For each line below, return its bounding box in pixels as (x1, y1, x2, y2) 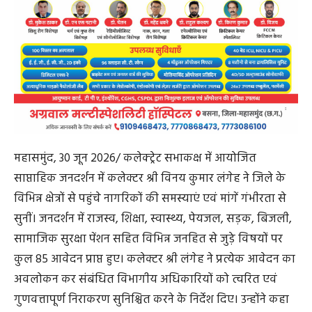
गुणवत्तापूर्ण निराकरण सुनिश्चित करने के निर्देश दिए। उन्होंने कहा (14, 290, 289, 310)
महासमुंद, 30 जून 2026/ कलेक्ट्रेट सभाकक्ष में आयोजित (14, 149, 256, 169)
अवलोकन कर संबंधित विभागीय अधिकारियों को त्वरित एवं (14, 270, 277, 290)
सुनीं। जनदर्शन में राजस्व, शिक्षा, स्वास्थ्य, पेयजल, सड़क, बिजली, (14, 210, 292, 229)
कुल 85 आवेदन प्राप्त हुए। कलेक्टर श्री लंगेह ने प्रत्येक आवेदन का (14, 250, 295, 270)
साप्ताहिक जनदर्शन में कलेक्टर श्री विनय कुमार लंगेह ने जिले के (14, 169, 286, 189)
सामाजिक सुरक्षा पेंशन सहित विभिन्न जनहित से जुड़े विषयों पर (14, 230, 283, 249)
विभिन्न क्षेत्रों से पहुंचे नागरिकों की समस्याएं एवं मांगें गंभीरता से (14, 189, 286, 209)
